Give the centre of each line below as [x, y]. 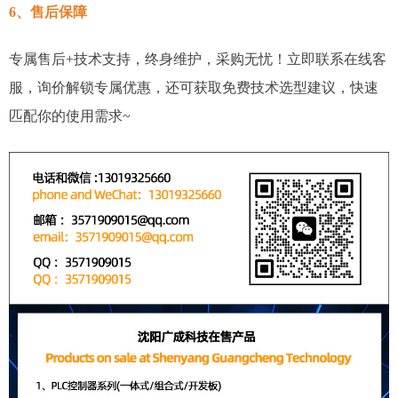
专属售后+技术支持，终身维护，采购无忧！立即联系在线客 [198, 60]
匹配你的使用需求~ [70, 116]
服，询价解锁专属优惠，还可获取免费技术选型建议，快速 [194, 88]
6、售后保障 [48, 12]
